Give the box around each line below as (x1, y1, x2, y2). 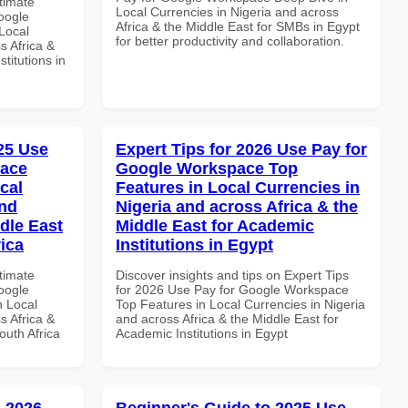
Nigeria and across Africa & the (116, 197, 358, 216)
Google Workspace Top (116, 158, 298, 178)
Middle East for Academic (116, 216, 314, 235)
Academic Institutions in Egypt (116, 325, 288, 341)
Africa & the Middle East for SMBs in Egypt (116, 18, 360, 34)
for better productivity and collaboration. (116, 33, 344, 48)
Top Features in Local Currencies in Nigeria (116, 296, 365, 311)
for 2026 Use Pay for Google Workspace (116, 281, 349, 297)
